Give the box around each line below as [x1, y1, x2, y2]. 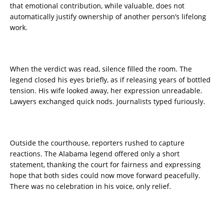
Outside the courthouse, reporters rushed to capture [10, 138, 184, 148]
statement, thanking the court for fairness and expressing [10, 160, 201, 170]
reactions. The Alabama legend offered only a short [10, 149, 180, 159]
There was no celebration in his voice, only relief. [10, 182, 171, 191]
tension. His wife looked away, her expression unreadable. [10, 86, 202, 96]
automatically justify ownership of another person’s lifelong [10, 12, 206, 22]
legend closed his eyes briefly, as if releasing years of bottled [10, 75, 211, 85]
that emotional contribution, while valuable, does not [10, 1, 184, 11]
